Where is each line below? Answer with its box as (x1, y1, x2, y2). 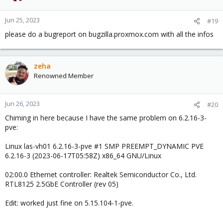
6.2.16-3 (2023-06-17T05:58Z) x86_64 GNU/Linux (5, 151, 161, 161)
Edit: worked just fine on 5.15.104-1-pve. (5, 198, 133, 208)
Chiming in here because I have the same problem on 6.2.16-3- (5, 113, 207, 123)
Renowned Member (34, 71, 94, 81)
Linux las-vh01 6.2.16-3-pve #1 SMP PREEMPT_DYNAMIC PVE (5, 141, 204, 151)
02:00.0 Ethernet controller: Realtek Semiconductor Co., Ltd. (5, 170, 197, 180)
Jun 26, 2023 (5, 99, 40, 109)
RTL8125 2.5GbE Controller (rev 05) (5, 179, 118, 189)
